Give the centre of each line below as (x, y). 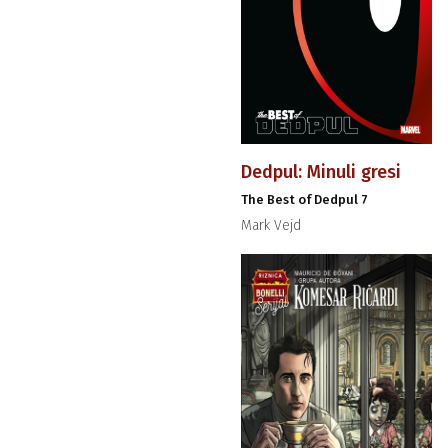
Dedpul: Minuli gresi (320, 171)
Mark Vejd (270, 225)
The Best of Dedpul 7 (304, 199)
